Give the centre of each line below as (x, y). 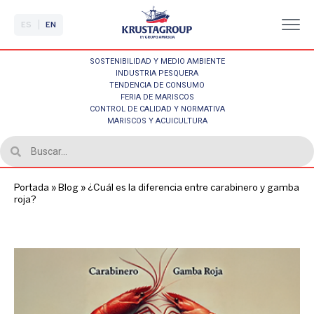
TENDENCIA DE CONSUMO (157, 85)
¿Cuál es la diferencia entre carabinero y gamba (193, 188)
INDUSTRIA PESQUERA (157, 73)
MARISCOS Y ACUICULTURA (157, 121)
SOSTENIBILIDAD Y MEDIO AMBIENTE (157, 61)
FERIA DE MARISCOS (157, 97)
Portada (32, 188)
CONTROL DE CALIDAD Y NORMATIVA (157, 109)
